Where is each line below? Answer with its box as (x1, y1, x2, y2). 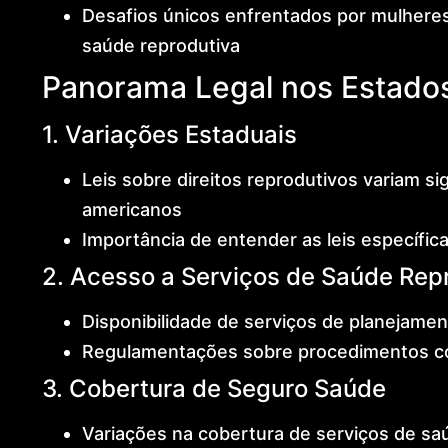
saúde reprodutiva (81, 34, 240, 56)
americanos (81, 198, 182, 220)
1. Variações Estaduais (41, 119, 297, 149)
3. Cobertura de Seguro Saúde (41, 373, 386, 403)
